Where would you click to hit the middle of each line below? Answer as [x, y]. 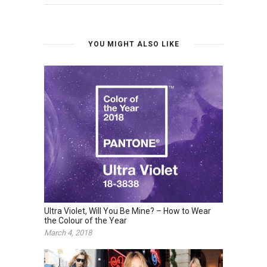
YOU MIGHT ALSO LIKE [133, 44]
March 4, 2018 [68, 232]
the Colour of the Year [86, 220]
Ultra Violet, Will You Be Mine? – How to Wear [128, 211]
